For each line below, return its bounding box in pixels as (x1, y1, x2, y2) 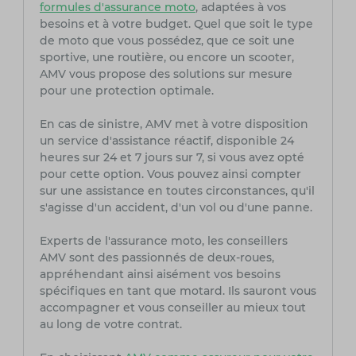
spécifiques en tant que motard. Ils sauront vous (39, 284, 316, 299)
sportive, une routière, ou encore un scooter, (39, 50, 294, 65)
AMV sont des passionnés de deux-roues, (39, 250, 274, 265)
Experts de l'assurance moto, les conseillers (39, 234, 288, 249)
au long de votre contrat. (39, 317, 182, 332)
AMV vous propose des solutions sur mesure (39, 67, 292, 82)
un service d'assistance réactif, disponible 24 (39, 133, 294, 149)
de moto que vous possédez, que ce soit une (39, 33, 295, 48)
